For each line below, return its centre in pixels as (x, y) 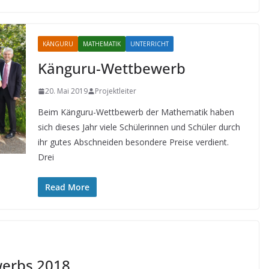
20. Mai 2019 (66, 91)
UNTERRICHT (149, 44)
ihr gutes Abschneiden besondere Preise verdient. (133, 142)
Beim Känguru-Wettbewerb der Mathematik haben (136, 112)
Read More (67, 187)
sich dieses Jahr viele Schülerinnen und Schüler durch (139, 127)
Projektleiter (115, 91)
